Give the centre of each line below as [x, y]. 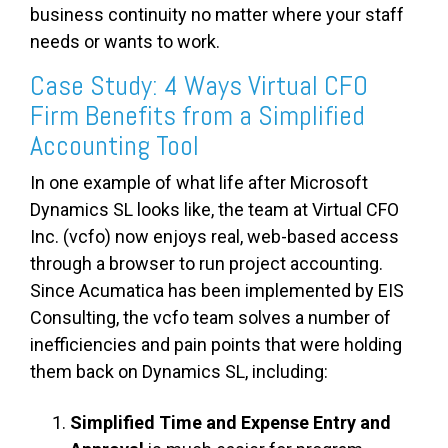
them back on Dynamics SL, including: [179, 371]
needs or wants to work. [125, 41]
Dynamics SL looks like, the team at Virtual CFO [214, 209]
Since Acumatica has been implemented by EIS [217, 290]
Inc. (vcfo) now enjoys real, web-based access [214, 236]
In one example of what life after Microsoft [199, 182]
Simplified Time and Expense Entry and [230, 422]
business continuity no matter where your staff [217, 14]
